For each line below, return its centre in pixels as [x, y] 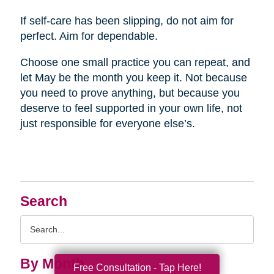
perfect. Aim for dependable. [89, 36]
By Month [52, 264]
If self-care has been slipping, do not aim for [127, 21]
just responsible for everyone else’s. [107, 124]
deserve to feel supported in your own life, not [131, 109]
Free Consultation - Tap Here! [137, 267]
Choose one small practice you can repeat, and [135, 63]
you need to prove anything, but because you [130, 93]
